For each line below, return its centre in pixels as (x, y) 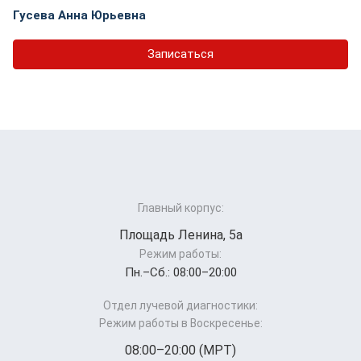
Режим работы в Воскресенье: (180, 324)
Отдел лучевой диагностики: (180, 306)
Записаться (180, 54)
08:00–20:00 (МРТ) (180, 351)
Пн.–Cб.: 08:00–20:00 (180, 273)
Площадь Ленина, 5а (180, 235)
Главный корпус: (180, 208)
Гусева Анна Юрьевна (79, 15)
